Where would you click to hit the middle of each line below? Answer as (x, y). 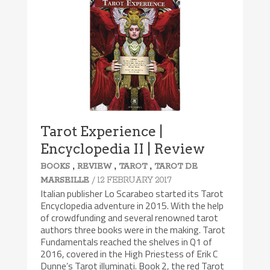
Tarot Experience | (102, 131)
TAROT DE (176, 166)
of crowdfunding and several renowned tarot (130, 217)
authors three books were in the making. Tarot (133, 229)
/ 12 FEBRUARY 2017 (132, 180)
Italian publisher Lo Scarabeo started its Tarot (132, 193)
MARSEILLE (65, 180)
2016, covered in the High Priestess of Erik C (129, 253)
